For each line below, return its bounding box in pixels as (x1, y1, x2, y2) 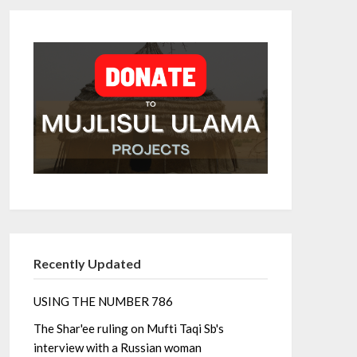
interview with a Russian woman (33, 340, 202, 355)
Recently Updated (33, 256, 141, 272)
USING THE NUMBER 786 (33, 294, 173, 309)
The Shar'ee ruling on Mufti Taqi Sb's (33, 321, 224, 336)
